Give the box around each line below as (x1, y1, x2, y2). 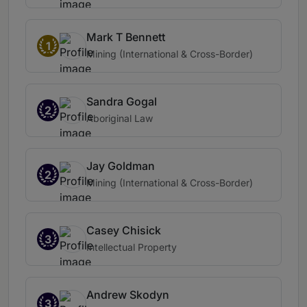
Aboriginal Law (86, 112, 153, 125)
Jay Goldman (86, 159, 155, 173)
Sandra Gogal (86, 95, 157, 109)
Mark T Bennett (86, 30, 165, 45)
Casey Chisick (86, 223, 161, 238)
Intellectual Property (86, 241, 177, 254)
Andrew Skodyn (86, 288, 169, 302)
